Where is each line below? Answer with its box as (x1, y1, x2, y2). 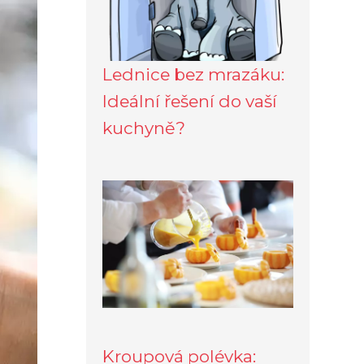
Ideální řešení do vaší (102, 90, 277, 111)
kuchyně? (102, 117, 185, 138)
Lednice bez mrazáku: (102, 63, 284, 84)
